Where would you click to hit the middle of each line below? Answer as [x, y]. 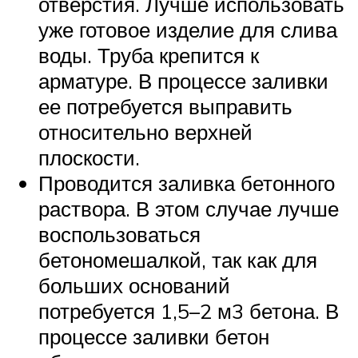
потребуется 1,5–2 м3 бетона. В [189, 310]
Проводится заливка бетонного [187, 183]
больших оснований [134, 285]
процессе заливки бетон [154, 336]
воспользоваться [119, 234]
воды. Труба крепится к [149, 55]
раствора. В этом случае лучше [189, 208]
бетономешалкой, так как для [178, 259]
